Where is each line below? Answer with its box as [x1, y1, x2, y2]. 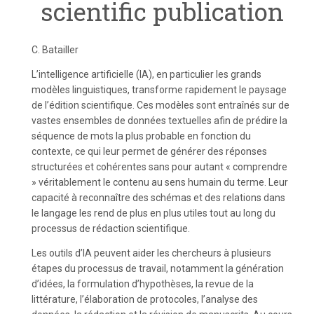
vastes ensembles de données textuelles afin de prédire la [32, 115, 287, 126]
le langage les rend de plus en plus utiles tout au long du [32, 207, 275, 219]
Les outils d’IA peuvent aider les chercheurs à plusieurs [32, 247, 271, 259]
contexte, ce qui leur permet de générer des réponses [32, 146, 267, 157]
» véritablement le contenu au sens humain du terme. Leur [32, 177, 288, 188]
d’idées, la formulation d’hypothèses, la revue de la [32, 278, 254, 289]
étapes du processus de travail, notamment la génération [32, 263, 284, 274]
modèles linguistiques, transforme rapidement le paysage [32, 84, 287, 95]
